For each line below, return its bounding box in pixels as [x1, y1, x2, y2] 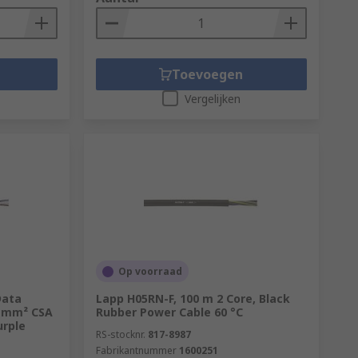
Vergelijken [184, 91, 241, 106]
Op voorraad [117, 265, 182, 278]
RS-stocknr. [95, 328, 145, 341]
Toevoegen [172, 66, 244, 83]
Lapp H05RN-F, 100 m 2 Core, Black [95, 291, 290, 306]
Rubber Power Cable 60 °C [95, 304, 243, 320]
